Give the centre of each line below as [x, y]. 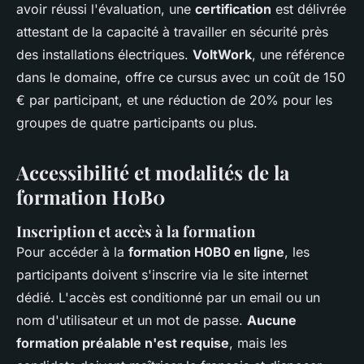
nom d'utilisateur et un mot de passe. [132, 321]
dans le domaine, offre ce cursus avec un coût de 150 [181, 78]
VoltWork [222, 55]
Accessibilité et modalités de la [153, 173]
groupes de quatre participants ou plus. [137, 123]
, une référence [298, 55]
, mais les [258, 343]
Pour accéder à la [72, 252]
